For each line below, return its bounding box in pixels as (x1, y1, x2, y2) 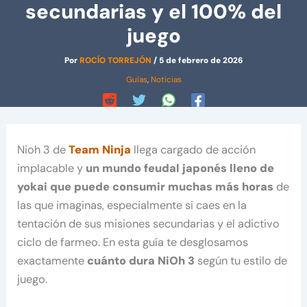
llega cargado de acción (131, 143, 256, 158)
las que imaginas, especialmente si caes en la (17, 198, 247, 213)
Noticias (150, 74, 182, 85)
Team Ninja (69, 143, 132, 158)
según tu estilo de (195, 254, 288, 269)
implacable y (17, 161, 86, 176)
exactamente (17, 254, 88, 269)
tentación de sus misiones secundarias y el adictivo (17, 217, 280, 232)
